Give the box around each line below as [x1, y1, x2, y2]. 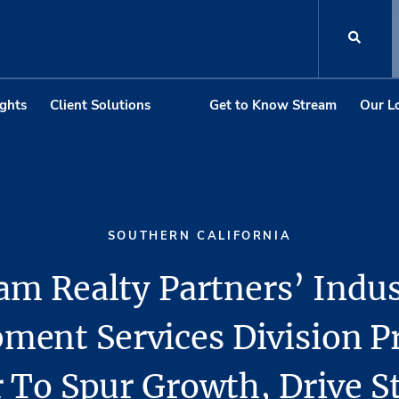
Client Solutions [49, 95, 151, 114]
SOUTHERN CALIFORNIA [107, 228, 292, 245]
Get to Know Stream [209, 95, 337, 114]
